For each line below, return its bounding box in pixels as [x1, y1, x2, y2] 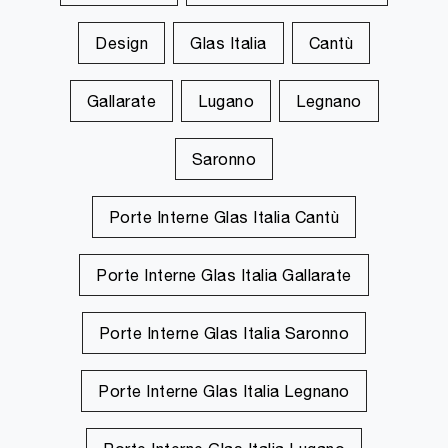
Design [95, 34, 148, 53]
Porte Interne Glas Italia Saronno [98, 324, 350, 343]
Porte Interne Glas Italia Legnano [98, 382, 350, 401]
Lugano [198, 92, 254, 111]
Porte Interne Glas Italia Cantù [108, 208, 340, 227]
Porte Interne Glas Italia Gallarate [96, 266, 352, 285]
